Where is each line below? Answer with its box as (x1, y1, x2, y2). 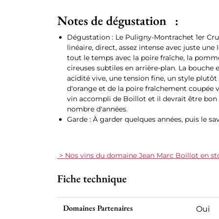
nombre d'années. (67, 105, 128, 113)
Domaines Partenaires (63, 203, 133, 213)
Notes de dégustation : (57, 12, 178, 29)
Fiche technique (57, 172, 127, 186)
